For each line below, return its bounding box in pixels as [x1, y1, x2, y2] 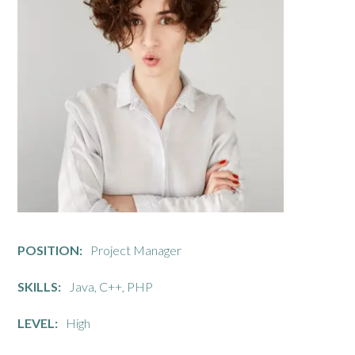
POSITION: [17, 242, 83, 258]
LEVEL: [17, 315, 59, 331]
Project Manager [90, 242, 182, 258]
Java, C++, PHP [69, 279, 154, 295]
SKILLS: [17, 279, 62, 295]
